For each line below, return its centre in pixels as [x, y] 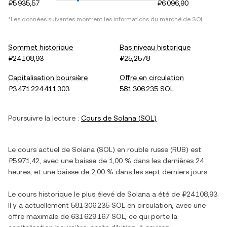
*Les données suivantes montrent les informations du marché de [100, 19]
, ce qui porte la [151, 216]
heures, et [26, 172]
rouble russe [148, 149]
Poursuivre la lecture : [44, 118]
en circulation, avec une [165, 205]
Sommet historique [41, 47]
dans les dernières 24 [167, 161]
